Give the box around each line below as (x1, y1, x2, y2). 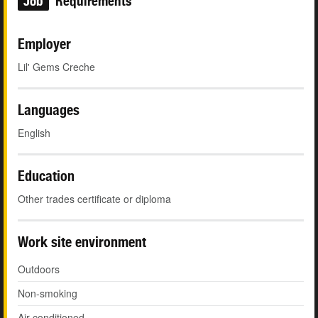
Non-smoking (18, 286, 77, 301)
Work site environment (18, 234, 146, 251)
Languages (18, 102, 79, 119)
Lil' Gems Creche (18, 60, 95, 75)
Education (18, 168, 75, 185)
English (18, 126, 50, 141)
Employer (18, 35, 71, 53)
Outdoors (18, 262, 60, 277)
